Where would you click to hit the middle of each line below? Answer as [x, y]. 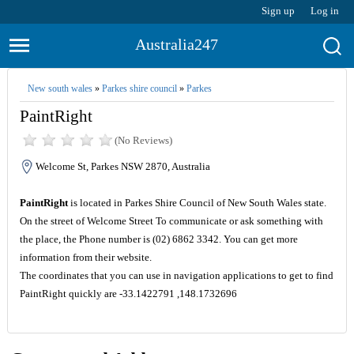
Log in [325, 11]
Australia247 [177, 44]
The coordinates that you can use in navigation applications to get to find [176, 275]
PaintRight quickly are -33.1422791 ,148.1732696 [128, 294]
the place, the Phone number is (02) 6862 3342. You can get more [158, 239]
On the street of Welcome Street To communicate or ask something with [171, 221]
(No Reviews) [143, 140]
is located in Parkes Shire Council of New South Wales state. [197, 203]
